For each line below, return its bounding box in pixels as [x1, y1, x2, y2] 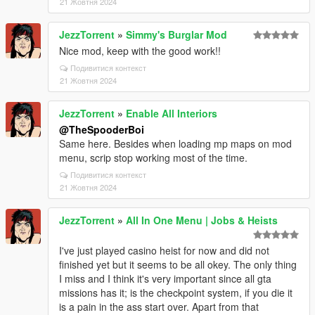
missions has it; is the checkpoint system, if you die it [59, 285, 292, 300]
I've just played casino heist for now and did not [59, 243, 269, 257]
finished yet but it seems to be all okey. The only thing [59, 257, 297, 271]
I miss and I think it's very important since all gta [59, 271, 271, 285]
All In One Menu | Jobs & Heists [126, 213, 278, 227]
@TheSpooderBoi [59, 122, 144, 136]
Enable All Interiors [126, 106, 217, 120]
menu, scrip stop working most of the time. [59, 150, 247, 165]
